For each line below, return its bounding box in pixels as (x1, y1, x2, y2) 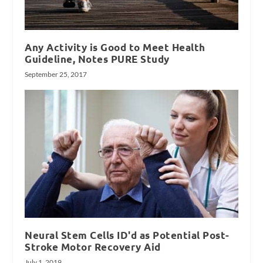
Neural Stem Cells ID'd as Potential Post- (25, 229, 230, 242)
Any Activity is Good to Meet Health (25, 41, 205, 54)
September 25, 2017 (25, 70, 87, 79)
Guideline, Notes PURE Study (25, 53, 170, 66)
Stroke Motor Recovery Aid (25, 241, 161, 254)
